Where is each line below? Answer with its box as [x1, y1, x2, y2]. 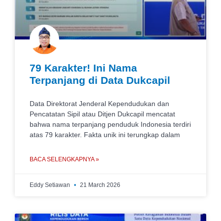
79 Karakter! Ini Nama [30, 62, 137, 74]
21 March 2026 [78, 182, 120, 188]
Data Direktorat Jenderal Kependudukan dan [30, 100, 169, 108]
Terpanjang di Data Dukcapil [30, 74, 170, 86]
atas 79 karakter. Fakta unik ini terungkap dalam [30, 131, 180, 139]
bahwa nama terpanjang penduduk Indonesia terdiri [30, 120, 191, 128]
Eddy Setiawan [30, 182, 72, 188]
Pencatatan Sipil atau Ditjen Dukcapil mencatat [30, 110, 175, 118]
